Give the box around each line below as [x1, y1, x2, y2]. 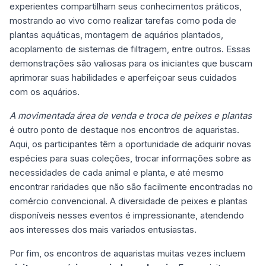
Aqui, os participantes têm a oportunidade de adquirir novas [9, 138, 251, 150]
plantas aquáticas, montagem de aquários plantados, [9, 29, 223, 40]
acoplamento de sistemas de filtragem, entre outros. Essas [9, 43, 251, 55]
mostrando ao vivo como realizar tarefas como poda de [9, 15, 236, 26]
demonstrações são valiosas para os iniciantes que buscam [9, 58, 252, 69]
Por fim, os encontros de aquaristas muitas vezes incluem [9, 248, 245, 259]
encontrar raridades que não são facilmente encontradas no [9, 181, 253, 192]
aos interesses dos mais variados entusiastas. [9, 224, 197, 235]
